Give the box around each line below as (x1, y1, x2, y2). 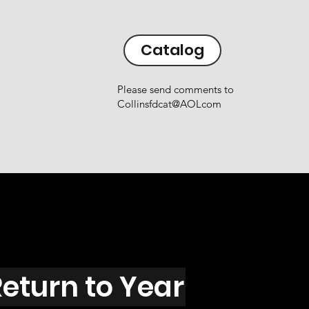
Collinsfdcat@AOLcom (117, 97, 222, 111)
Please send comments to (117, 83, 235, 97)
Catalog (141, 39, 205, 61)
